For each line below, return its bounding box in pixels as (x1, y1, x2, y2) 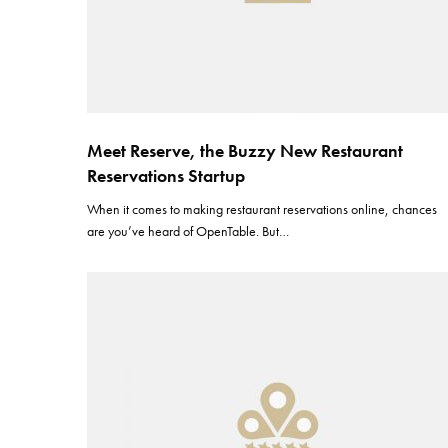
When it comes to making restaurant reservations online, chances (87, 200, 438, 218)
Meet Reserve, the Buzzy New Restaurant (87, 139, 403, 162)
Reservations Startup (87, 164, 245, 187)
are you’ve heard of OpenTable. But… (87, 222, 290, 240)
